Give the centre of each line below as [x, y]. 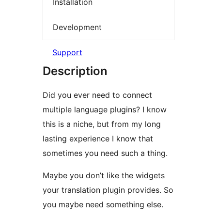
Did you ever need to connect [97, 95]
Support [67, 53]
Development [77, 27]
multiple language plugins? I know [105, 110]
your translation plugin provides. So [108, 190]
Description [75, 71]
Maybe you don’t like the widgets [104, 176]
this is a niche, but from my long [102, 124]
